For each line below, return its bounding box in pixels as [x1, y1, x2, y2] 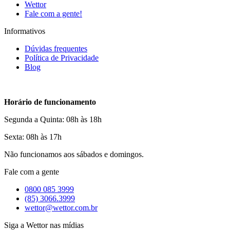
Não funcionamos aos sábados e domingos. [4, 150, 144, 159]
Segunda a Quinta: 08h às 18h [4, 115, 102, 124]
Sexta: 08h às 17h [4, 132, 62, 142]
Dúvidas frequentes [25, 44, 87, 53]
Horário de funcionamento [4, 98, 96, 107]
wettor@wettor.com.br [25, 203, 98, 213]
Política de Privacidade [25, 53, 99, 63]
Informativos [4, 27, 45, 36]
